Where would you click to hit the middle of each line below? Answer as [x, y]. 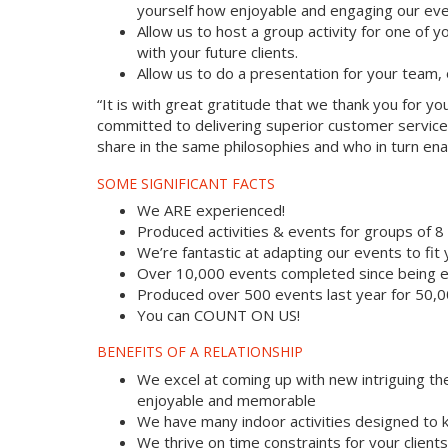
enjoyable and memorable [226, 399]
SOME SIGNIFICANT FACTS [186, 183]
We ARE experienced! [211, 209]
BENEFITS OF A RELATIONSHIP [200, 352]
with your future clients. [217, 52]
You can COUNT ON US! [218, 314]
